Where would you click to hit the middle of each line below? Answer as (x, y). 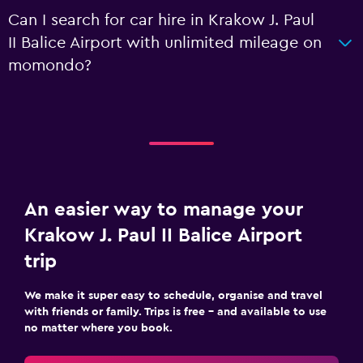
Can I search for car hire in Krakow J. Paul (161, 20)
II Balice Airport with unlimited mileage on (165, 43)
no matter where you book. (98, 328)
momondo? (50, 66)
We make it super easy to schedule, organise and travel (173, 296)
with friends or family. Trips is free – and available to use (175, 312)
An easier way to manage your (164, 210)
